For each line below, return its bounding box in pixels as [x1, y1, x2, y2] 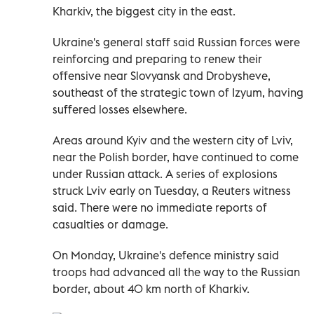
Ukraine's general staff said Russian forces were [53, 35, 300, 50]
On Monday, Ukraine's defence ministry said [53, 248, 279, 263]
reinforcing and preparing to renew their [53, 52, 262, 67]
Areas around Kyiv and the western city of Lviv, [53, 133, 293, 148]
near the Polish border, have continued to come [53, 150, 299, 165]
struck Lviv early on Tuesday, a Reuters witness [53, 184, 291, 198]
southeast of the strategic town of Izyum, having [53, 86, 303, 100]
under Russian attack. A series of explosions [53, 167, 278, 182]
